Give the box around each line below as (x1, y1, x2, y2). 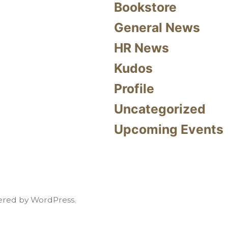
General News (114, 20, 200, 35)
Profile (114, 81, 154, 96)
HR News (114, 40, 169, 55)
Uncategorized (114, 101, 206, 117)
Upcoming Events (114, 122, 223, 137)
